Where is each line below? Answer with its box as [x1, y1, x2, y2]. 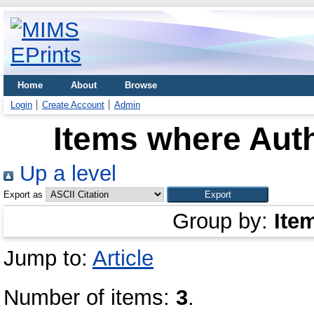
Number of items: [4, 285, 176, 310]
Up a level [13, 161, 116, 186]
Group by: [172, 209, 274, 233]
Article [93, 246, 153, 271]
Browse [125, 80, 157, 90]
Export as [4, 189, 43, 200]
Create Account [42, 100, 104, 110]
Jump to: [4, 246, 93, 271]
